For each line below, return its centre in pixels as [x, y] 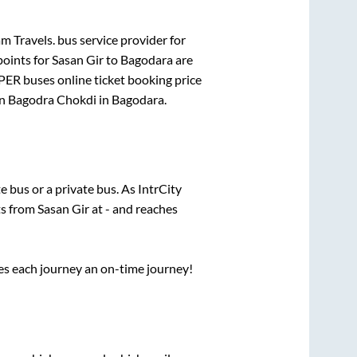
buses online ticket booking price [111, 79]
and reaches [143, 209]
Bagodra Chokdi [52, 99]
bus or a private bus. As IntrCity [96, 189]
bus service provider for [120, 39]
